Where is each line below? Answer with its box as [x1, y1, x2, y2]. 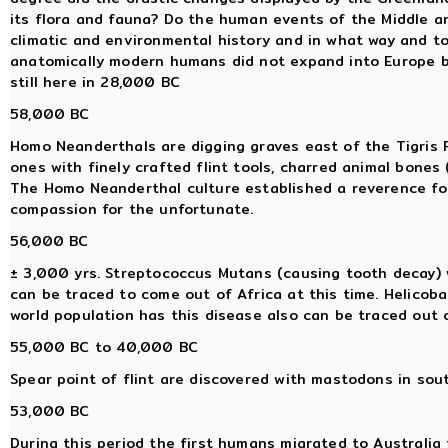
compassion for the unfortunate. [10, 198, 254, 221]
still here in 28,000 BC [10, 71, 181, 94]
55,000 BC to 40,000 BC [10, 336, 198, 359]
